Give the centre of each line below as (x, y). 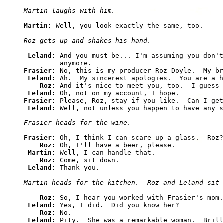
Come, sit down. (90, 160)
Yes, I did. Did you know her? (119, 205)
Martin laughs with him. (70, 11)
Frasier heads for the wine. (78, 123)
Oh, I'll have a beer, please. (117, 145)
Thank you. (80, 168)
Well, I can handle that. (108, 153)
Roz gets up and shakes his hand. (88, 41)
